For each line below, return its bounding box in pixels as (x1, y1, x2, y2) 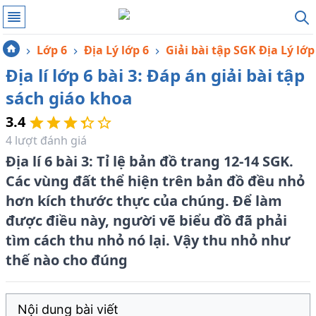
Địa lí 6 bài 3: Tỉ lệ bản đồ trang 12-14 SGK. (6, 152, 293, 171)
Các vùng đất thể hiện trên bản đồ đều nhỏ (6, 171, 305, 190)
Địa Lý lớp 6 (84, 42, 149, 58)
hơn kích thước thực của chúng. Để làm (6, 191, 282, 210)
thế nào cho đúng (6, 250, 128, 269)
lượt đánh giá (12, 133, 87, 148)
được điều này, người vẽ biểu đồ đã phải (6, 211, 287, 230)
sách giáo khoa (6, 86, 133, 109)
